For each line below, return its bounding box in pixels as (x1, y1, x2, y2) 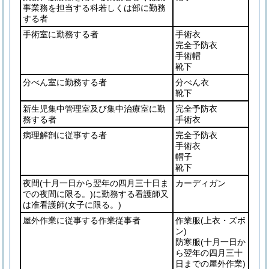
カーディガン (175, 178, 226, 188)
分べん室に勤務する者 (23, 77, 107, 87)
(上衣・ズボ (201, 216, 246, 225)
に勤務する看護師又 (93, 189, 169, 199)
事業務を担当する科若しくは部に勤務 (23, 3, 166, 13)
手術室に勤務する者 (23, 29, 98, 39)
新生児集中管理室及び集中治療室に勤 (23, 104, 166, 113)
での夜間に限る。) (23, 189, 93, 199)
